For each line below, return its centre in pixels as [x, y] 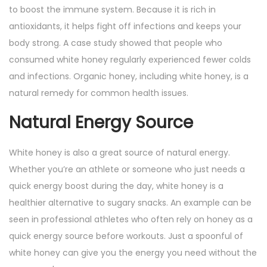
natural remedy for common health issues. [99, 93]
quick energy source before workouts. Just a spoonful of [126, 236]
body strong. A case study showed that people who [116, 43]
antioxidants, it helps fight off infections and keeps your [125, 27]
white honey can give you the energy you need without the [133, 253]
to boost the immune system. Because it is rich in [112, 10]
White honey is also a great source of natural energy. [119, 153]
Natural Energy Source [101, 123]
